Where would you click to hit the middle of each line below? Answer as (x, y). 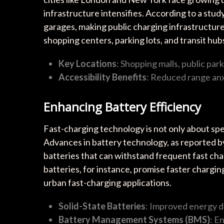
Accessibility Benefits (102, 77)
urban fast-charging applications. (107, 183)
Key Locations (87, 64)
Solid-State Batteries (102, 206)
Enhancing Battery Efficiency (122, 107)
